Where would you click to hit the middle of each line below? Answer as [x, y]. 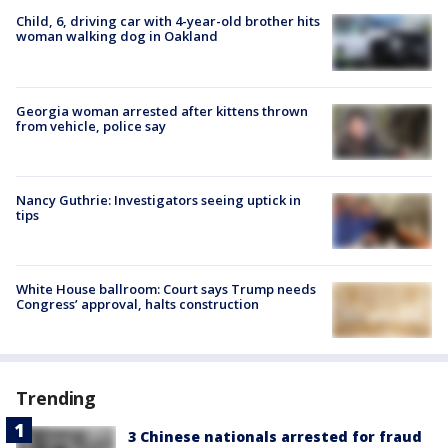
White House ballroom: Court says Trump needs [166, 289]
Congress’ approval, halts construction [137, 304]
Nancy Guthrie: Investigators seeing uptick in [158, 199]
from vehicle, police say [91, 125]
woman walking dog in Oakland [117, 36]
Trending [56, 398]
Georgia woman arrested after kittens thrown [162, 110]
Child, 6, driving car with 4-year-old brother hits [168, 21]
